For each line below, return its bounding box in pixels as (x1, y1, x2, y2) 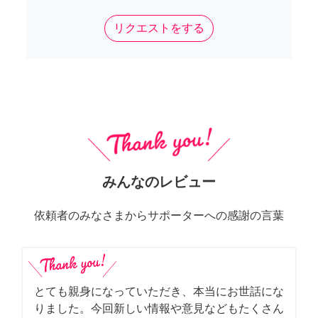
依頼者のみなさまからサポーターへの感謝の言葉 (34, 209, 284, 222)
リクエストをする (113, 22, 204, 35)
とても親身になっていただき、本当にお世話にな (34, 285, 284, 298)
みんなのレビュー (102, 174, 216, 190)
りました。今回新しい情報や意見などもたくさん (34, 302, 284, 315)
